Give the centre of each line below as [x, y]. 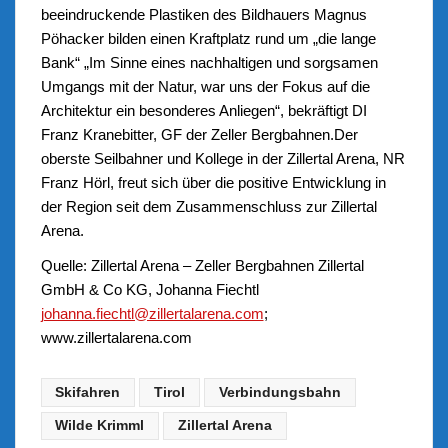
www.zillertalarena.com [116, 338]
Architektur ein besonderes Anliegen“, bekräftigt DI [203, 110]
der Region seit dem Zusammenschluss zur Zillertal [208, 206]
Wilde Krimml [100, 426]
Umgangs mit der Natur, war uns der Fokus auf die [205, 86]
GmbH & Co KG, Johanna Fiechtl [149, 290]
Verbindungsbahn [279, 393]
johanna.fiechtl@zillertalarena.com [152, 314]
